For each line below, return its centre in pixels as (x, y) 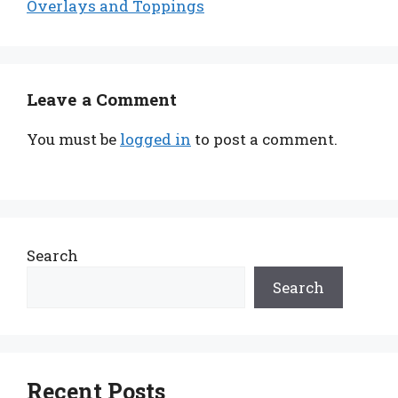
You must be (73, 139)
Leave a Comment (102, 99)
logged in (155, 139)
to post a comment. (264, 139)
